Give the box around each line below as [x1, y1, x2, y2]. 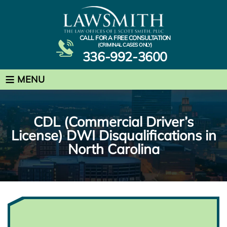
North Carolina [67, 140, 160, 158]
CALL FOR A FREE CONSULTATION [79, 33, 171, 42]
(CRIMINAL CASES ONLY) [98, 41, 152, 48]
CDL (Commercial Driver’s [33, 112, 194, 130]
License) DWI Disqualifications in [11, 126, 216, 144]
